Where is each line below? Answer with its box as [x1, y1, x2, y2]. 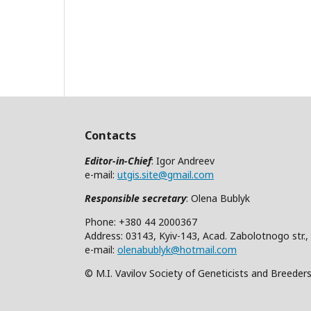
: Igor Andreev [151, 153, 215, 167]
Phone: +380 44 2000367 [85, 215, 197, 228]
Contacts [85, 128, 136, 144]
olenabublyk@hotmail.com [117, 242, 237, 256]
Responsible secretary [85, 191, 186, 205]
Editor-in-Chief [85, 153, 151, 167]
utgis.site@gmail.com [117, 167, 214, 181]
